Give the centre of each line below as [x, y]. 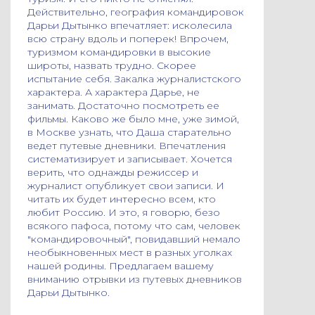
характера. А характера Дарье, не [114, 92]
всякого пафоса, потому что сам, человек [134, 226]
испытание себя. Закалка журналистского [134, 79]
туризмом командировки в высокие [119, 52]
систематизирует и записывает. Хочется [130, 159]
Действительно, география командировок [136, 12]
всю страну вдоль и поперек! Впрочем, [128, 39]
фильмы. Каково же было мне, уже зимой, [133, 119]
